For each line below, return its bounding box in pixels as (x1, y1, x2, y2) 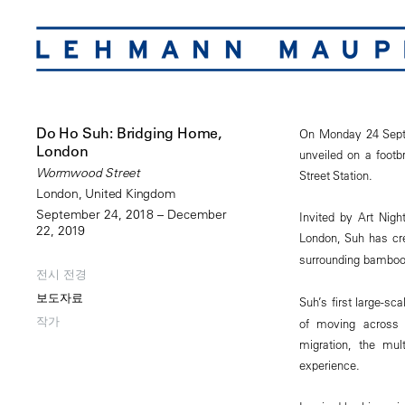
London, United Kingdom (36, 185, 175, 202)
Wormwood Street (36, 165, 140, 182)
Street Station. (298, 167, 372, 183)
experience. (298, 356, 360, 372)
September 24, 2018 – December (36, 206, 227, 223)
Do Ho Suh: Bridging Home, (36, 124, 222, 143)
